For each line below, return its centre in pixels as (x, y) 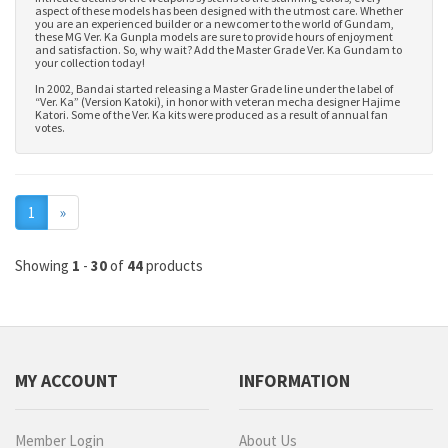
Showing (43, 265)
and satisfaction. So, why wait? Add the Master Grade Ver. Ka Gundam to (218, 49)
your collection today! (90, 62)
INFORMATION (294, 380)
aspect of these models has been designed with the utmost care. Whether (219, 10)
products (173, 265)
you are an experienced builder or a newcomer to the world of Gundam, (214, 23)
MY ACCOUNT (66, 380)
